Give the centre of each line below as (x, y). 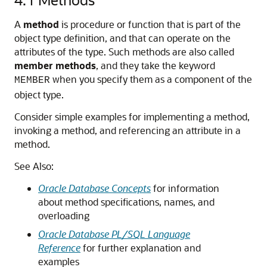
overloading (64, 215)
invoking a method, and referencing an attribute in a (128, 130)
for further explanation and (141, 248)
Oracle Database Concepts (94, 188)
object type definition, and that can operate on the (122, 38)
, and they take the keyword (156, 65)
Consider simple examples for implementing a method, (132, 117)
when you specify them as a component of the (151, 79)
